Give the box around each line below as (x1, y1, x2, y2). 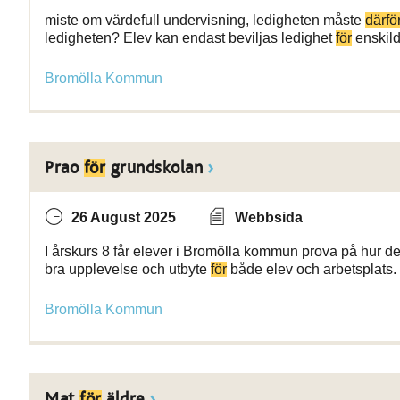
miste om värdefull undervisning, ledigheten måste (45, 12, 365, 28)
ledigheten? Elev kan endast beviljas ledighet (45, 30, 336, 46)
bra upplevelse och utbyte (45, 262, 211, 277)
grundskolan (105, 159, 203, 177)
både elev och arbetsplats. (227, 262, 396, 277)
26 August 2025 (71, 210, 176, 225)
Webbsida (235, 210, 303, 225)
